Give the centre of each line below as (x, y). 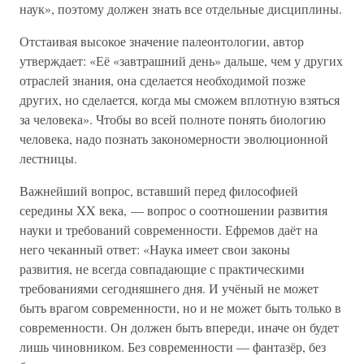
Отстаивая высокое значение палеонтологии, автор (162, 41)
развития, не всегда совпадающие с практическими (162, 269)
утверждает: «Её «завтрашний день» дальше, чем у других (181, 61)
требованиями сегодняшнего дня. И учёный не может (169, 288)
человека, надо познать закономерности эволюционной (174, 139)
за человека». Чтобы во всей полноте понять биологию (173, 119)
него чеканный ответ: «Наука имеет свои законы (155, 249)
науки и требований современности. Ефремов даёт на (169, 230)
